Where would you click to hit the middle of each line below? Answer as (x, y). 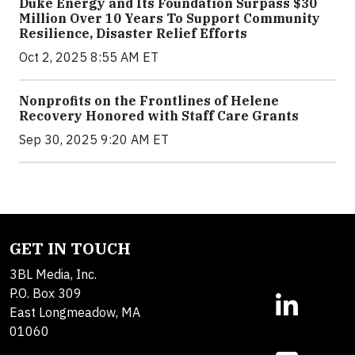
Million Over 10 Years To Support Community (170, 19)
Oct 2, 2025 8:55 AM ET (89, 57)
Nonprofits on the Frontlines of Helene (149, 101)
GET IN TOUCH (70, 249)
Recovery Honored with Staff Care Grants (159, 116)
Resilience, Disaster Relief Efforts (133, 34)
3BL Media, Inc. (53, 275)
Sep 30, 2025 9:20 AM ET (94, 140)
